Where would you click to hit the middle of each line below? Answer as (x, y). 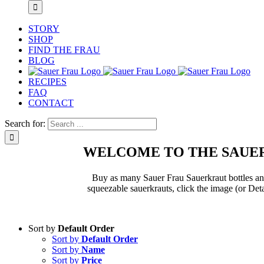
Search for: (25, 123)
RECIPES (47, 82)
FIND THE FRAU (64, 50)
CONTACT (51, 103)
